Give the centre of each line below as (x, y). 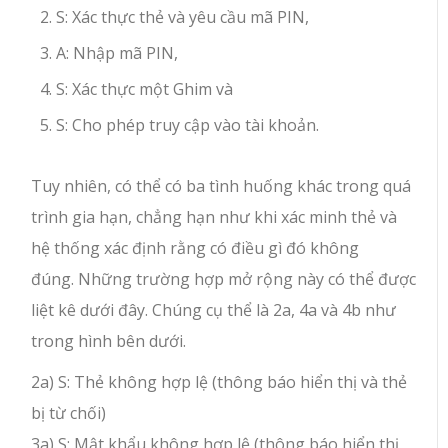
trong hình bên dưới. (109, 341)
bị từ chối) (69, 413)
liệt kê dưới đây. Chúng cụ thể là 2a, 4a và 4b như (214, 310)
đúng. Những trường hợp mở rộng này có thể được (224, 279)
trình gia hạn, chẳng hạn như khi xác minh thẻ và (214, 217)
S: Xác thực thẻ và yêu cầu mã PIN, (183, 17)
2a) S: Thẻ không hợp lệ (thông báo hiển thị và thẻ (219, 382)
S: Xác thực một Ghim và (145, 89)
